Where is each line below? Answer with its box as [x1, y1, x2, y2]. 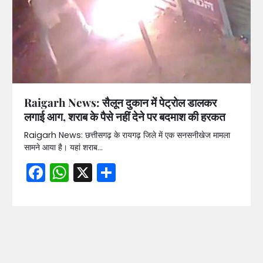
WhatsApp [68, 159, 166, 186]
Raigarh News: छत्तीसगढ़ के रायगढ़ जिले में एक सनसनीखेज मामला [23, 129, 230, 141]
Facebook [45, 159, 134, 186]
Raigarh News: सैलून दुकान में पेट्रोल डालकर [23, 94, 217, 110]
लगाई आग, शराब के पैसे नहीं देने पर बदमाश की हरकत [23, 108, 225, 124]
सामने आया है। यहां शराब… [23, 141, 103, 153]
